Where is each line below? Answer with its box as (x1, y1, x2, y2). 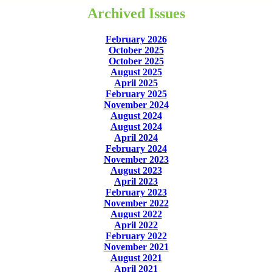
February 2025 (105, 88, 167, 99)
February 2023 (105, 186, 167, 197)
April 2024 (114, 132, 158, 143)
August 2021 (110, 252, 162, 263)
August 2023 (110, 165, 162, 175)
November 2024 (103, 99, 169, 110)
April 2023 (114, 175, 158, 186)
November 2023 (103, 154, 169, 165)
